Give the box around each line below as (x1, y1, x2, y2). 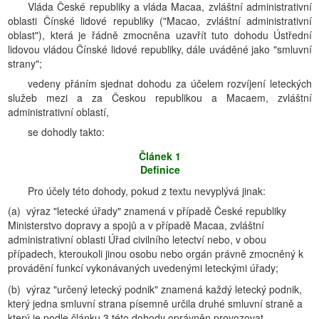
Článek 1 (139, 149, 181, 163)
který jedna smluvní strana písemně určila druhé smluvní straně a (8, 296, 303, 310)
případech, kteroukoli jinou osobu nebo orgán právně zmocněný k (8, 246, 303, 261)
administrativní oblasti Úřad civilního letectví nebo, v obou (8, 232, 266, 246)
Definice (140, 162, 180, 177)
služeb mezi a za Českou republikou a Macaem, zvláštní (8, 90, 312, 105)
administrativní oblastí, (8, 105, 109, 119)
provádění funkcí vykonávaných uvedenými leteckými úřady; (8, 261, 278, 275)
